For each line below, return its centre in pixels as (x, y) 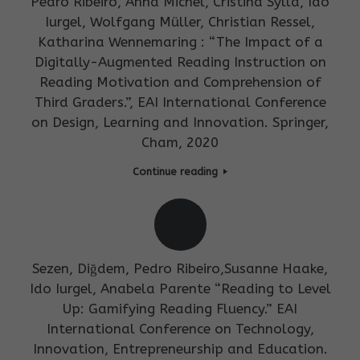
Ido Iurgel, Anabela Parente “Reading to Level (180, 289)
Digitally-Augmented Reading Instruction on (180, 62)
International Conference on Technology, (180, 329)
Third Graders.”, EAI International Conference (180, 102)
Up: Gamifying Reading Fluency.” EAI (180, 309)
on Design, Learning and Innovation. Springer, (180, 123)
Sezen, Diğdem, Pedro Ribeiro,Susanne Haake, (180, 269)
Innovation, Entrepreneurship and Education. (180, 349)
